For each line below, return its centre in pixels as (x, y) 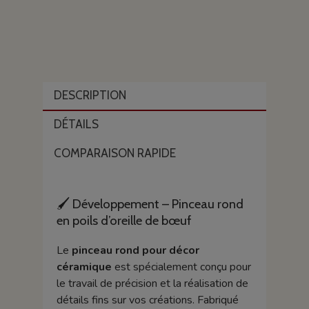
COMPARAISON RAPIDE (114, 153)
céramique (84, 267)
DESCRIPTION (90, 96)
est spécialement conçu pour (181, 267)
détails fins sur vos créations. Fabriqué (147, 300)
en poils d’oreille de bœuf (124, 220)
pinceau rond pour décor (135, 250)
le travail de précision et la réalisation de (152, 283)
